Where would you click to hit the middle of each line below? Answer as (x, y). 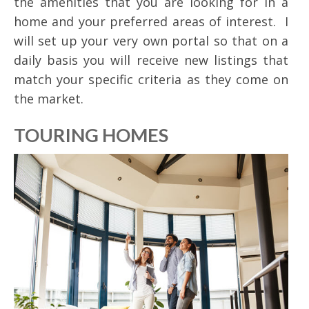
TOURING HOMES (91, 134)
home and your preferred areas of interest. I (151, 21)
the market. (48, 98)
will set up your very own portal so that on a (151, 40)
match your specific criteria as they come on (151, 79)
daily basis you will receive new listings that (151, 60)
